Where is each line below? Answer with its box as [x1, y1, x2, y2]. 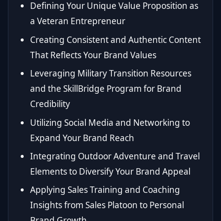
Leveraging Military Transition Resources [30, 68, 191, 79]
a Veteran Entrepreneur [30, 15, 125, 27]
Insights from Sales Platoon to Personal [30, 199, 184, 211]
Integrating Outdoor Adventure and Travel [30, 150, 200, 162]
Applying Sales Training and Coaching [30, 184, 180, 196]
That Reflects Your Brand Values [30, 49, 156, 61]
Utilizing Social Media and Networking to [30, 116, 190, 128]
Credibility [30, 98, 70, 110]
